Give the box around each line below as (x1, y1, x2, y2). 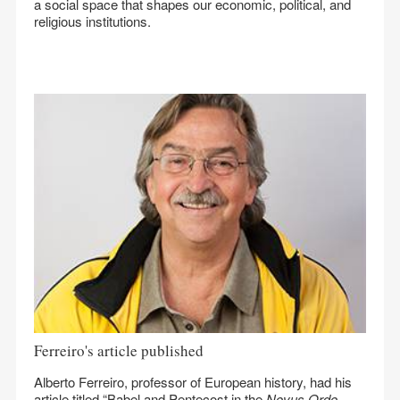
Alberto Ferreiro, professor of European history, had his (34, 372, 352, 391)
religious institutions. (34, 12, 151, 30)
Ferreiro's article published (34, 340, 204, 361)
